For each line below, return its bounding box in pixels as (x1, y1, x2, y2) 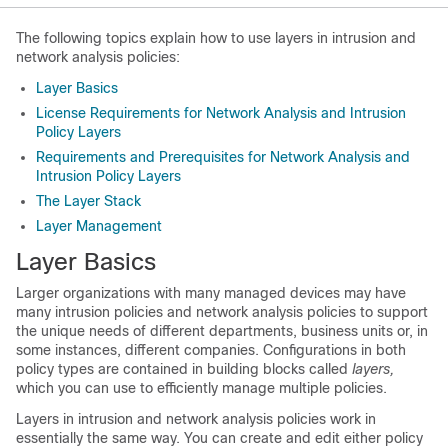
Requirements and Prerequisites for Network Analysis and (36, 149, 410, 165)
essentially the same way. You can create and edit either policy (16, 430, 423, 446)
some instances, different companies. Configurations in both (16, 342, 406, 358)
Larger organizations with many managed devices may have (16, 285, 406, 301)
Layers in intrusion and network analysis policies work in (16, 411, 376, 427)
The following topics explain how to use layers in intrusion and (16, 30, 416, 46)
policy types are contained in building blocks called (16, 361, 352, 377)
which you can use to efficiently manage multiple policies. (16, 380, 387, 396)
